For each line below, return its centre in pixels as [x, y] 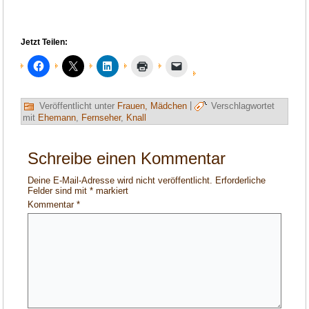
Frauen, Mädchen [152, 106]
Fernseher [101, 118]
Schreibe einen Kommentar [127, 159]
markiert [111, 191]
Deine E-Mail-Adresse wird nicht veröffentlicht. [120, 181]
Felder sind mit [59, 191]
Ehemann [57, 118]
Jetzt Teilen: [44, 42]
